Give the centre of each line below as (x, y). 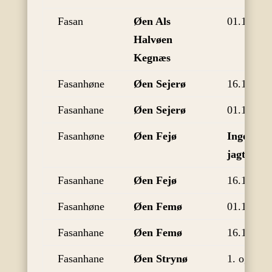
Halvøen (153, 39)
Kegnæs (152, 57)
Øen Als (152, 21)
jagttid (242, 154)
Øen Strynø (160, 258)
